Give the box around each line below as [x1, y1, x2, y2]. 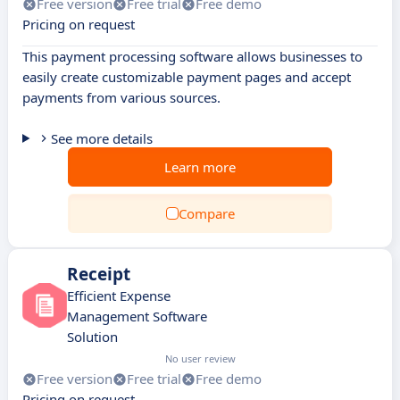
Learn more [164, 158, 236, 176]
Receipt [67, 262, 130, 286]
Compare [178, 204, 235, 222]
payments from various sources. [22, 88, 221, 106]
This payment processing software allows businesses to [22, 47, 362, 65]
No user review [165, 352, 236, 365]
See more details [50, 129, 153, 147]
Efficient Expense [67, 287, 171, 304]
